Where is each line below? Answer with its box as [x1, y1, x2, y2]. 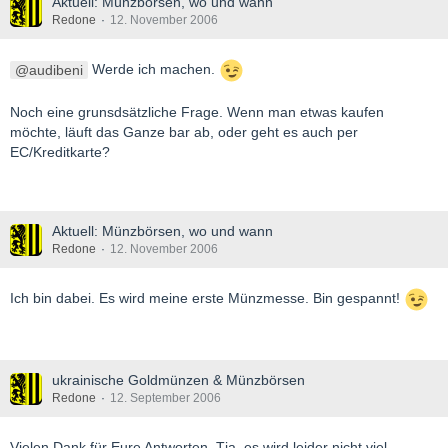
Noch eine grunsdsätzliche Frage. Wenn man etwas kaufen [10, 104, 384, 121]
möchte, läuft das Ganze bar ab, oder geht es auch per [10, 124, 358, 141]
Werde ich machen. [88, 61, 219, 78]
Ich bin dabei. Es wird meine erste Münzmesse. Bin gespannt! [10, 290, 404, 307]
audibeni [29, 61, 83, 78]
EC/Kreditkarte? [10, 144, 110, 161]
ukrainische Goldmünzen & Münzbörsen [52, 372, 305, 389]
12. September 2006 [110, 391, 221, 406]
